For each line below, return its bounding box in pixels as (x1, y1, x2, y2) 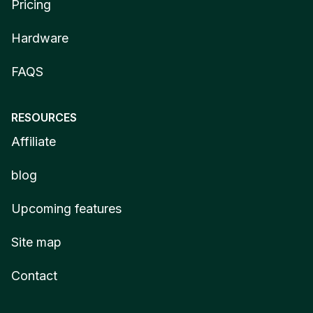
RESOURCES (11, 110, 77, 124)
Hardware (11, 30, 68, 45)
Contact (11, 268, 57, 283)
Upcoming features (11, 201, 122, 216)
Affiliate (11, 133, 56, 149)
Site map (11, 234, 61, 249)
